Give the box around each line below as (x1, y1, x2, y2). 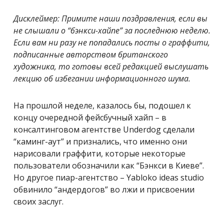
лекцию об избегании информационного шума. (13, 72, 190, 84)
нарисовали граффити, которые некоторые (13, 147, 185, 159)
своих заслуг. (13, 195, 63, 207)
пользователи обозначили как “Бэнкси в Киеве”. (13, 159, 204, 171)
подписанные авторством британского (13, 48, 168, 60)
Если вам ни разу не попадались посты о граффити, (13, 36, 210, 48)
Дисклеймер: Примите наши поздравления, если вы (13, 12, 207, 24)
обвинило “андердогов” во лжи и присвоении (13, 183, 194, 195)
